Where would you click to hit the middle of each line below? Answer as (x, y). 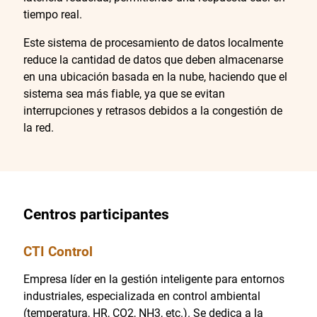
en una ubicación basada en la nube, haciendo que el (155, 76)
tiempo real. (52, 14)
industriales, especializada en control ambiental (142, 296)
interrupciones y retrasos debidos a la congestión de (152, 110)
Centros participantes (96, 214)
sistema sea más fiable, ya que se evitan (124, 93)
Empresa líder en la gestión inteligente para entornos (154, 279)
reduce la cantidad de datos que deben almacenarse (153, 59)
